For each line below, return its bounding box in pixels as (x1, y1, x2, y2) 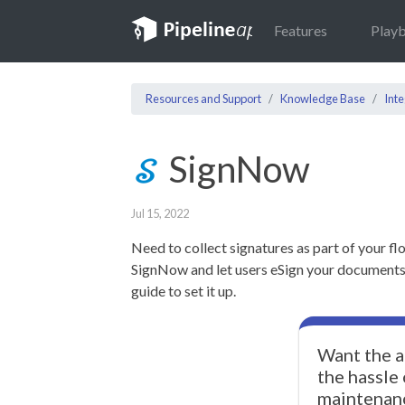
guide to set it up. (131, 282, 236, 299)
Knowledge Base (280, 91, 365, 106)
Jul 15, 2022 (131, 206, 189, 221)
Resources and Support (146, 91, 261, 106)
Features (274, 22, 327, 40)
